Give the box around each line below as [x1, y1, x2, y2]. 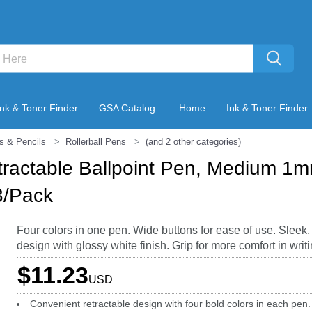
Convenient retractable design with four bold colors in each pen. [29, 298, 311, 309]
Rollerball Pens [65, 136, 126, 147]
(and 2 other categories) [146, 136, 241, 147]
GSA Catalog [99, 102, 155, 114]
